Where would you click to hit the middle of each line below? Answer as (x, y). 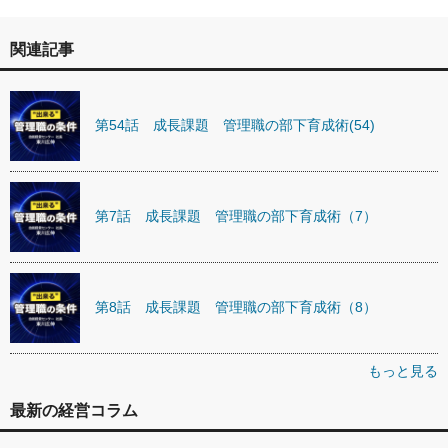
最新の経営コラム (74, 410)
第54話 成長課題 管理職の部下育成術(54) (235, 125)
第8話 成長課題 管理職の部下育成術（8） (236, 307)
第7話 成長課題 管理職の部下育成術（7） (236, 216)
